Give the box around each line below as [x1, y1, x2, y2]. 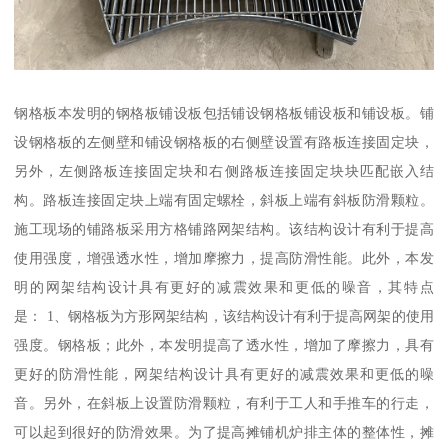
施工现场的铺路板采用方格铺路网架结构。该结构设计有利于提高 [14, 220, 434, 237]
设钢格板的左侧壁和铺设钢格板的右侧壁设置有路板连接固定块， [14, 133, 434, 150]
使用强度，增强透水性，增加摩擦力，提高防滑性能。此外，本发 [14, 249, 434, 266]
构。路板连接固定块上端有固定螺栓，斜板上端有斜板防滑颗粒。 [14, 191, 434, 208]
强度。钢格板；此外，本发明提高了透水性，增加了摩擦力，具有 [14, 336, 434, 353]
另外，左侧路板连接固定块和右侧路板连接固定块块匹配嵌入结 [14, 162, 434, 179]
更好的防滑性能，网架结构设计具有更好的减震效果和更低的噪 [14, 365, 434, 382]
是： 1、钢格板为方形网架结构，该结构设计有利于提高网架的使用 [14, 307, 434, 324]
